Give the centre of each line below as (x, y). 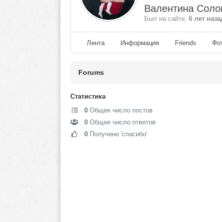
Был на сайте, (166, 18)
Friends (186, 43)
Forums (91, 72)
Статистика (88, 96)
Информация (140, 43)
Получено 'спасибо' (117, 134)
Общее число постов (120, 110)
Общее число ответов (122, 122)
